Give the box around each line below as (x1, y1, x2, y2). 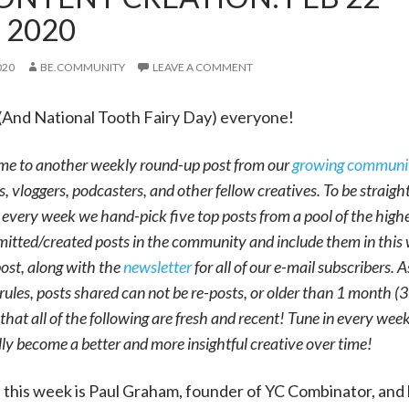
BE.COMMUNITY (39, 60, 125, 75)
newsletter (122, 257, 192, 278)
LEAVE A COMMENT (152, 60, 253, 75)
